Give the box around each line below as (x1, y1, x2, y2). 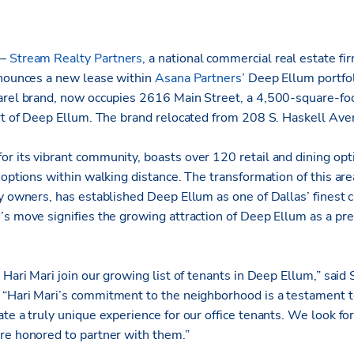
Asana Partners (154, 70, 242, 88)
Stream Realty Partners (9, 50, 143, 68)
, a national (142, 50, 207, 68)
